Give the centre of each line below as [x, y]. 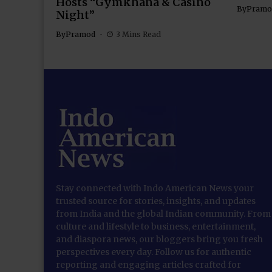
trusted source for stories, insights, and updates [156, 201]
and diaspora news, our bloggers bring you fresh [159, 239]
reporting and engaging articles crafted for [148, 264]
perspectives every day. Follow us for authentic [154, 252]
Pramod [80, 34]
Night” [75, 15]
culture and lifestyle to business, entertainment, [156, 226]
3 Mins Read [138, 34]
